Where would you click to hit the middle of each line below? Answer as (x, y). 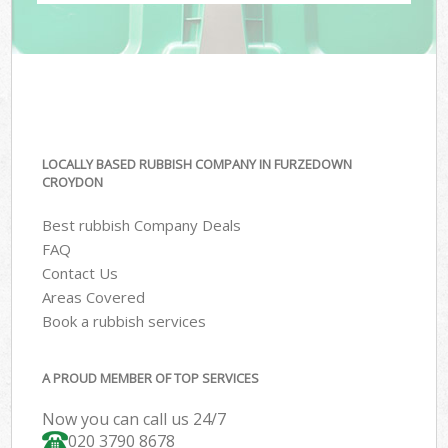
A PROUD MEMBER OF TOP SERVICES (151, 378)
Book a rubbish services (124, 320)
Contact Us (80, 272)
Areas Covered (94, 296)
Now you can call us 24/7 (134, 419)
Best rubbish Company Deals (142, 224)
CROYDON (73, 182)
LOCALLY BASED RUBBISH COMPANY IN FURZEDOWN (197, 164)
